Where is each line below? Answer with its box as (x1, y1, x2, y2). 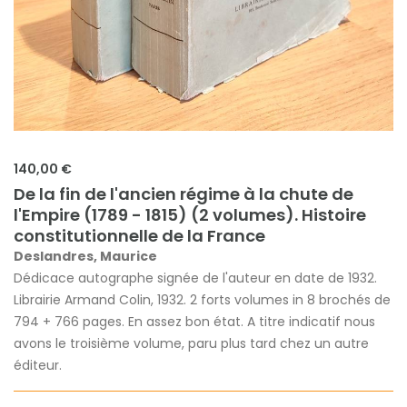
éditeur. (14, 355, 62, 374)
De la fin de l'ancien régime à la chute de (14, 182, 353, 205)
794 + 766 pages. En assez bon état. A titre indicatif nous (14, 312, 375, 331)
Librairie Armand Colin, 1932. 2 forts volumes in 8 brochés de (14, 290, 391, 309)
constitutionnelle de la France (14, 223, 265, 247)
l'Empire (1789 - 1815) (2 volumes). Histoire (14, 203, 366, 226)
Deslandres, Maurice (14, 246, 157, 265)
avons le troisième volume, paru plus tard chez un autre (14, 333, 369, 352)
